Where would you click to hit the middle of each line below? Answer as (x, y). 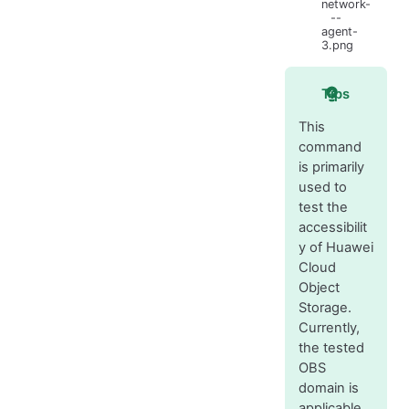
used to (322, 188)
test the (323, 208)
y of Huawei (336, 248)
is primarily (331, 168)
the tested (331, 348)
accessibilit (332, 228)
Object (319, 288)
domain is (328, 388)
